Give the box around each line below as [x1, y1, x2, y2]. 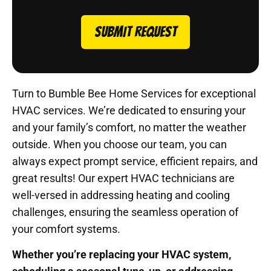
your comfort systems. [12, 222, 120, 235]
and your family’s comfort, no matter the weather [12, 120, 246, 134]
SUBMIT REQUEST [94, 24, 177, 39]
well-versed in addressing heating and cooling [12, 188, 230, 201]
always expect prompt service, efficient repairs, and [12, 154, 258, 168]
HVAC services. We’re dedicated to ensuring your [12, 103, 246, 117]
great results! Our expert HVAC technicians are [12, 171, 235, 184]
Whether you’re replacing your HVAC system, [12, 247, 231, 261]
